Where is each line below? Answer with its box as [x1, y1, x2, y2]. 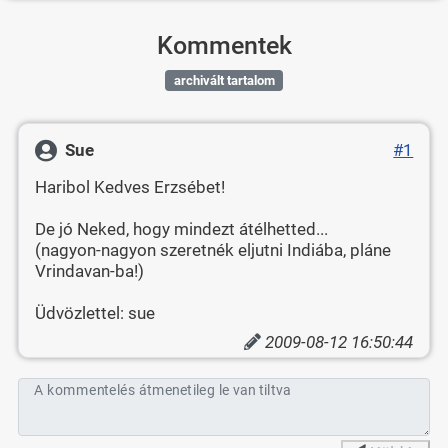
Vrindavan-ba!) [34, 261, 144, 282]
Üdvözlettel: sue [34, 303, 155, 324]
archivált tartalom [173, 72, 275, 88]
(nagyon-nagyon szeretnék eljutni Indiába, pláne [34, 240, 391, 261]
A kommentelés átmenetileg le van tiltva [34, 381, 291, 399]
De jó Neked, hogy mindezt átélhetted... [34, 219, 328, 240]
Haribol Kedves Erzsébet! [34, 177, 225, 198]
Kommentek [156, 30, 292, 60]
